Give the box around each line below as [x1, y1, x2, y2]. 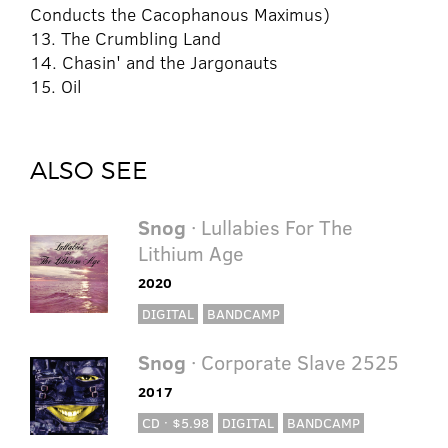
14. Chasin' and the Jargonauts [30, 50, 278, 75]
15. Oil [30, 74, 82, 99]
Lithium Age [137, 239, 244, 267]
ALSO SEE [30, 156, 148, 186]
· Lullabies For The [185, 213, 353, 241]
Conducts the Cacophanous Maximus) [30, 2, 330, 27]
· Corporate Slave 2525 [185, 348, 399, 376]
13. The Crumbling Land [30, 26, 221, 51]
